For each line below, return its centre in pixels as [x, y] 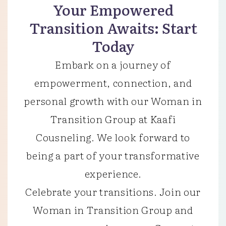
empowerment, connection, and [113, 82]
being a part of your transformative [113, 155]
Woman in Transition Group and [113, 209]
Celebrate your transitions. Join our [113, 191]
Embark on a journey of [113, 64]
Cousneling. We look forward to [113, 137]
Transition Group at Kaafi [113, 119]
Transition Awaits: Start [113, 28]
